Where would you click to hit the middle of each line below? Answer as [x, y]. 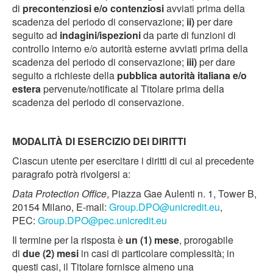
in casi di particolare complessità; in [157, 253]
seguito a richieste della [65, 75]
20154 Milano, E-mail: [61, 207]
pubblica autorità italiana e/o [182, 75]
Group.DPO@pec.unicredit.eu [102, 220]
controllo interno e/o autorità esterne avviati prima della [130, 48]
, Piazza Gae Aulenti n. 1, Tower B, [182, 193]
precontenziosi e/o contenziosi [93, 8]
